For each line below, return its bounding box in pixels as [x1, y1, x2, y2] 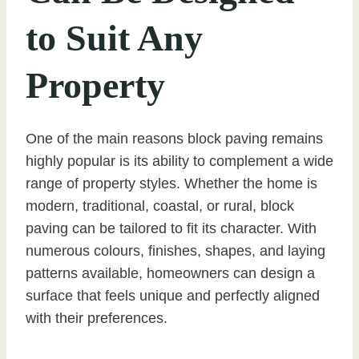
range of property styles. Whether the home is [26, 175, 317, 192]
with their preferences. [26, 310, 167, 327]
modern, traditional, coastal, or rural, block [26, 198, 294, 215]
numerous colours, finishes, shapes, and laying [26, 243, 325, 260]
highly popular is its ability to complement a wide [26, 153, 333, 170]
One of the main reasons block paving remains [26, 131, 323, 147]
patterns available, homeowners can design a [26, 265, 315, 282]
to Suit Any [26, 18, 203, 59]
